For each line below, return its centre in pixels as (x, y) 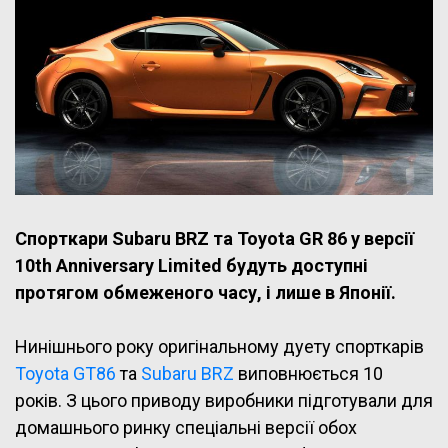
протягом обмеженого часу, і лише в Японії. (205, 293)
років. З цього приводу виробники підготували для (224, 401)
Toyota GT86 (65, 374)
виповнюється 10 (308, 374)
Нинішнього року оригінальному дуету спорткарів (219, 347)
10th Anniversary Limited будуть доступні (191, 266)
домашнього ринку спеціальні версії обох (186, 428)
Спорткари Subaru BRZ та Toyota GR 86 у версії (214, 239)
